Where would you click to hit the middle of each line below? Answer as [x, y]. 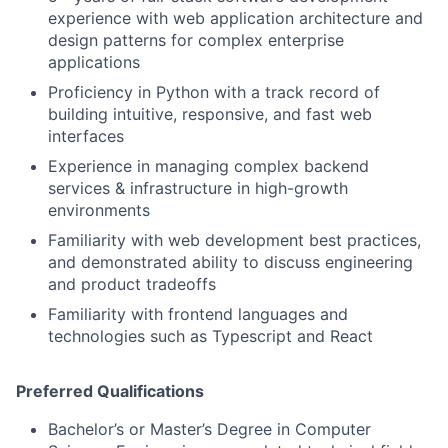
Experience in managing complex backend [208, 165]
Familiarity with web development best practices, [234, 239]
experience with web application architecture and [235, 17]
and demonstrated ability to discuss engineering [230, 261]
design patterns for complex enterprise [196, 39]
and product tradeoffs [132, 283]
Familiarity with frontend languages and [198, 313]
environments [99, 209]
